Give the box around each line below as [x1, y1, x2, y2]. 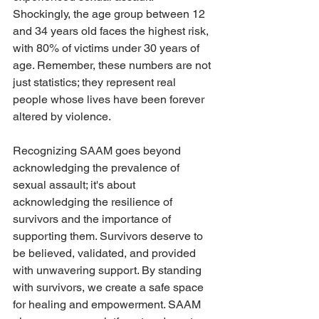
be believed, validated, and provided [13, 246, 199, 261]
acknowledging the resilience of [13, 195, 175, 209]
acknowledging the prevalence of [13, 161, 182, 175]
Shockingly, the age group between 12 [13, 7, 208, 21]
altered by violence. [13, 110, 113, 124]
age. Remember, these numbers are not [13, 58, 214, 73]
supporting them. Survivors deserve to [13, 229, 206, 244]
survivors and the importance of [13, 212, 174, 226]
